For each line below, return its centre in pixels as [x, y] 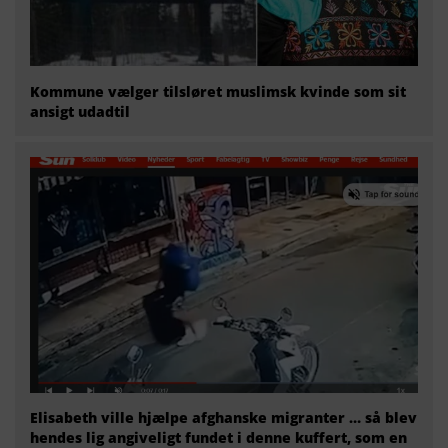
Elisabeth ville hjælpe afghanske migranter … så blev [223, 418]
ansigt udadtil [80, 111]
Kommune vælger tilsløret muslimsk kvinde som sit [218, 91]
